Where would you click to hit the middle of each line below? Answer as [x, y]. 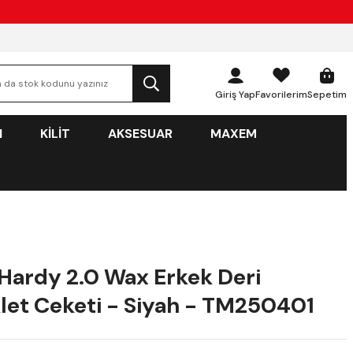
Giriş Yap [235, 95]
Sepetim [327, 95]
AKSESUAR [140, 134]
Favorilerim [281, 95]
